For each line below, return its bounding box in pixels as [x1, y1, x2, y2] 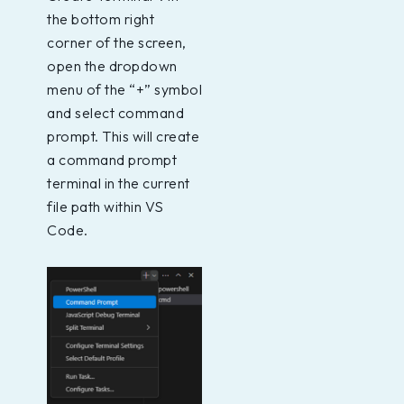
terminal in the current [47, 173, 190, 192]
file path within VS [47, 197, 164, 216]
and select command [47, 103, 184, 122]
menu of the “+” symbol [47, 79, 202, 98]
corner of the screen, [47, 32, 187, 51]
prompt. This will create [47, 126, 199, 145]
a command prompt [47, 150, 177, 169]
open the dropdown [47, 56, 178, 75]
